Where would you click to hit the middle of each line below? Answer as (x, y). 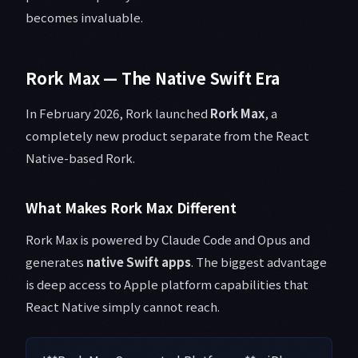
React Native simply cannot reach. (123, 307)
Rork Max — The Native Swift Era (153, 78)
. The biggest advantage (259, 262)
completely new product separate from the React (167, 136)
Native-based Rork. (80, 158)
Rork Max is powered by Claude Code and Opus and (168, 240)
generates (56, 262)
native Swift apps (139, 262)
